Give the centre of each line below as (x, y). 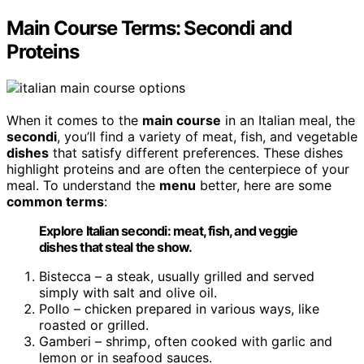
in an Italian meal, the (288, 120)
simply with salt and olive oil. (128, 292)
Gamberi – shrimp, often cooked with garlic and (186, 341)
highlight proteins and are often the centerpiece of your (178, 169)
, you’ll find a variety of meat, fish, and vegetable (207, 136)
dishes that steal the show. (116, 247)
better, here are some (264, 185)
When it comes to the (74, 120)
